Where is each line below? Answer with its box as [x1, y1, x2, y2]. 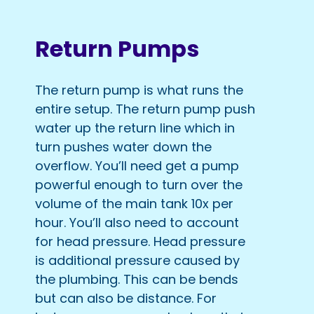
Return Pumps [35, 32, 199, 64]
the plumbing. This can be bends [35, 271, 238, 289]
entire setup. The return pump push [35, 100, 255, 118]
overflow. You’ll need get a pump [35, 157, 239, 175]
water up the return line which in [35, 119, 235, 137]
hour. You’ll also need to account [35, 214, 239, 232]
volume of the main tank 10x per [35, 195, 233, 213]
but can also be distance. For [35, 289, 217, 308]
